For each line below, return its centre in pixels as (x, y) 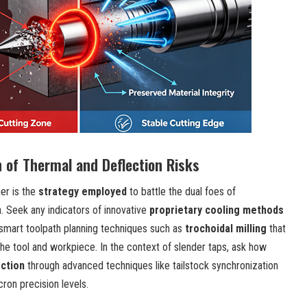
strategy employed (83, 191)
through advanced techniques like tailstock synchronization (153, 265)
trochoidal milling (226, 228)
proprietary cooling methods (217, 210)
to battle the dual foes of (183, 191)
